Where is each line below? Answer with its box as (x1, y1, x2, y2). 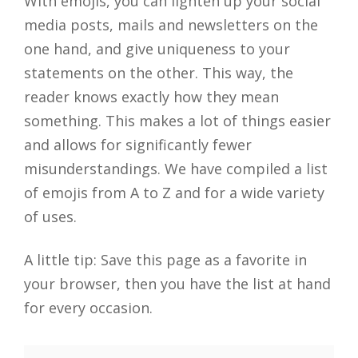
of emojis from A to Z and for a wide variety (24, 183, 324, 203)
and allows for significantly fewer (24, 135, 252, 155)
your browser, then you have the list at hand (24, 274, 331, 294)
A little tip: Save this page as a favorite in (24, 250, 307, 270)
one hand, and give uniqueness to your (24, 39, 290, 59)
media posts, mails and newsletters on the (24, 15, 318, 35)
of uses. (24, 207, 77, 227)
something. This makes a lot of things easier (24, 111, 331, 131)
